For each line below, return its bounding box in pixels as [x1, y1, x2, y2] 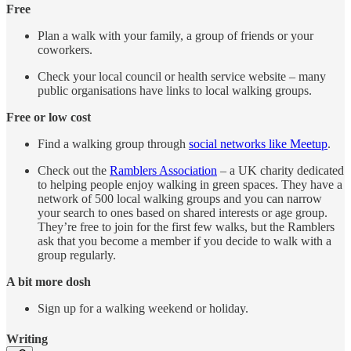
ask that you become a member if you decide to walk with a [38, 234, 331, 248]
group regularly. [38, 248, 116, 262]
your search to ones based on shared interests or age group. [38, 206, 327, 220]
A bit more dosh [6, 275, 91, 289]
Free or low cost [6, 110, 91, 125]
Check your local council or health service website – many [38, 70, 326, 84]
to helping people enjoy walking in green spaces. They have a [38, 178, 342, 192]
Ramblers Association [110, 164, 217, 178]
